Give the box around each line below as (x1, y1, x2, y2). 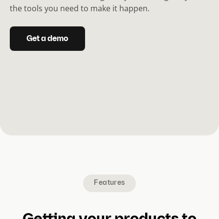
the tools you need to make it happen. (10, 3, 150, 14)
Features (94, 179, 125, 187)
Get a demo (26, 35, 68, 43)
